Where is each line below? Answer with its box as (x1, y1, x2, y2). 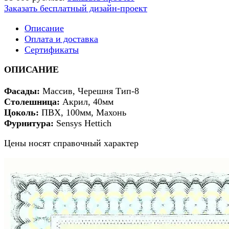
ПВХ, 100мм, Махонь (39, 107, 126, 118)
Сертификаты (25, 44, 79, 55)
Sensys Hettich (54, 118, 111, 128)
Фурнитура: (4, 118, 54, 128)
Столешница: (4, 96, 60, 107)
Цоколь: (4, 107, 39, 118)
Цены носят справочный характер (4, 138, 139, 148)
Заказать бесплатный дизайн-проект (4, 3, 147, 13)
